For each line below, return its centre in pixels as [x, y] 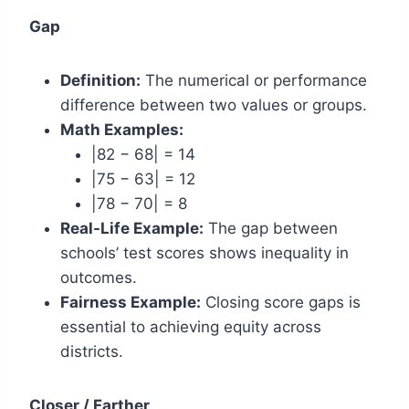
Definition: [100, 80]
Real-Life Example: [132, 228]
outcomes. [99, 278]
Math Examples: [122, 130]
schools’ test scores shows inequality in [204, 253]
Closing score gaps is [281, 302]
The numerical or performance [254, 80]
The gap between [271, 228]
